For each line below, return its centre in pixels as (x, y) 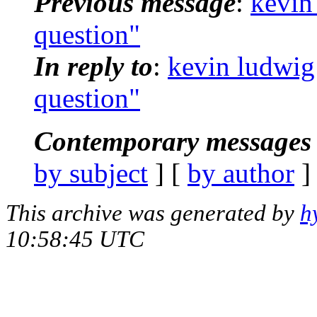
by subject (91, 173)
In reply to (93, 66)
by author (241, 173)
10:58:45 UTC (75, 239)
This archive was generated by (153, 213)
